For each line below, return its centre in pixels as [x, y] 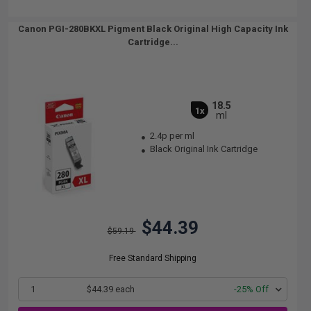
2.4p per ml [173, 136]
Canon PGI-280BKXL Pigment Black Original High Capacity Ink [153, 29]
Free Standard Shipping [153, 258]
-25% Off [251, 289]
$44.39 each [111, 289]
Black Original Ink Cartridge [203, 149]
